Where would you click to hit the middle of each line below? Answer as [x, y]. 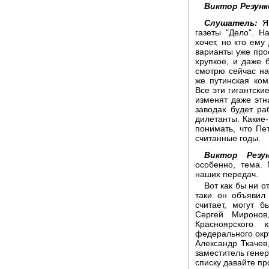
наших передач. [227, 174]
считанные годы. [228, 138]
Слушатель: [231, 23]
